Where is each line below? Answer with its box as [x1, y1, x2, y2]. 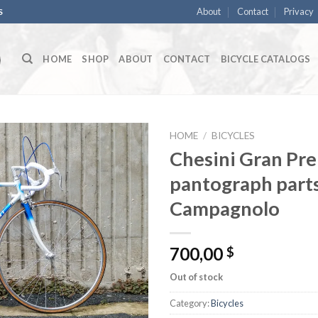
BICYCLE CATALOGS [220, 53, 311, 65]
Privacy [283, 6, 314, 17]
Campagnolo [170, 196, 280, 220]
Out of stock [170, 270, 223, 283]
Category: [170, 297, 211, 309]
